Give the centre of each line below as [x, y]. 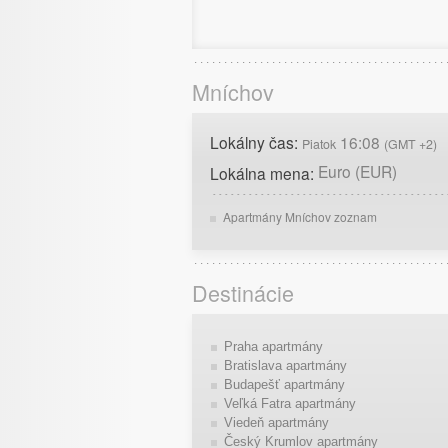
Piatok [319, 143]
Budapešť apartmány [284, 384]
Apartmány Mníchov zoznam [300, 216]
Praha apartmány [273, 346]
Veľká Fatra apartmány [289, 403]
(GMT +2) [410, 143]
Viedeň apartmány [276, 422]
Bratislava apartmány [285, 365]
